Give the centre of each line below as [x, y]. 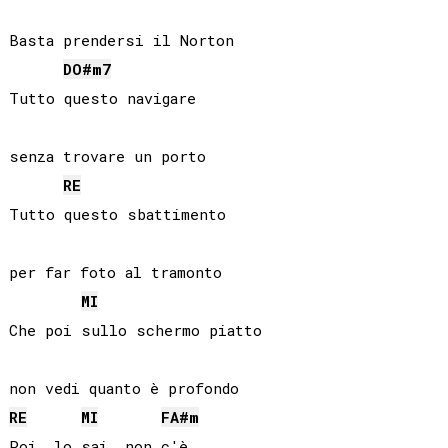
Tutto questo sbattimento [117, 214]
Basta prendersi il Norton [121, 40]
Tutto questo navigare [102, 98]
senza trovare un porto [107, 156]
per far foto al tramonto [115, 272]
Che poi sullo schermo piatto [135, 330]
